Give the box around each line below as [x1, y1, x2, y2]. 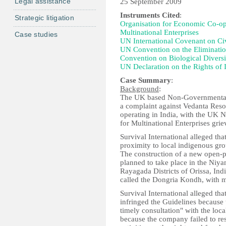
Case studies [15, 30, 58, 38]
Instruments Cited [120, 11, 180, 19]
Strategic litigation [15, 14, 74, 22]
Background [120, 85, 159, 93]
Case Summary [120, 76, 171, 84]
